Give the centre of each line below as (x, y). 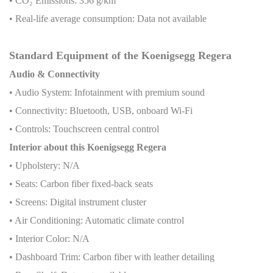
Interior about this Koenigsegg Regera (88, 147)
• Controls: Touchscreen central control (84, 129)
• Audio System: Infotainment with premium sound (107, 92)
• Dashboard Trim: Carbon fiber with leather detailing (112, 257)
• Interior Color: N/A (49, 238)
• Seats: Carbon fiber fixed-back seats (81, 183)
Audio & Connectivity (55, 74)
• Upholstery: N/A (44, 165)
